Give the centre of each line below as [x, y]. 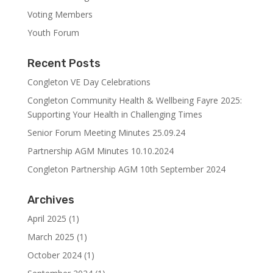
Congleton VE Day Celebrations [89, 82]
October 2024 [54, 255]
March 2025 [51, 237]
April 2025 [47, 218]
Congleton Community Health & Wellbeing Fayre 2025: [134, 100]
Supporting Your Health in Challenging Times [115, 114]
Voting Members [60, 14]
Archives [51, 200]
